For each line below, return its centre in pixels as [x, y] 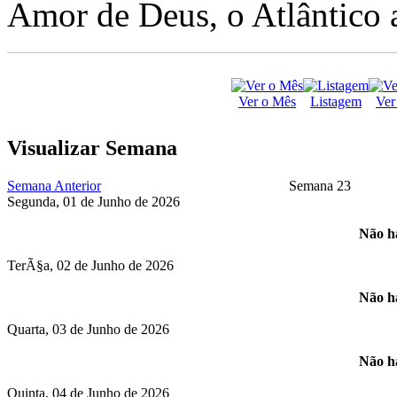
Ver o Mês [267, 102]
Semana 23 [320, 186]
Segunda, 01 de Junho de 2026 [93, 202]
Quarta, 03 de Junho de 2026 [88, 330]
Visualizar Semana [92, 148]
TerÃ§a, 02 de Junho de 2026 [90, 266]
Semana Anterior [54, 186]
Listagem [336, 102]
